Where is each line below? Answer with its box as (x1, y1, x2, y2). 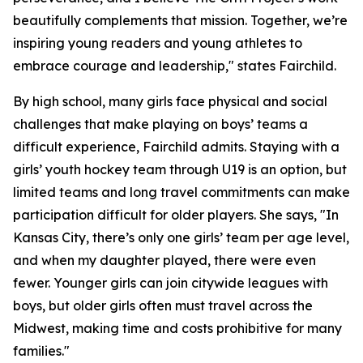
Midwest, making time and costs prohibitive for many (13, 320, 342, 337)
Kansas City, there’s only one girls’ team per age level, (13, 229, 349, 246)
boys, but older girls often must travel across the (13, 297, 313, 314)
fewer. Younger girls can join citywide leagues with (13, 275, 328, 292)
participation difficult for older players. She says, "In (13, 207, 339, 224)
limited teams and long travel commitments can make (13, 184, 350, 201)
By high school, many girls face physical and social (13, 93, 327, 110)
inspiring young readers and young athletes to (13, 35, 302, 52)
